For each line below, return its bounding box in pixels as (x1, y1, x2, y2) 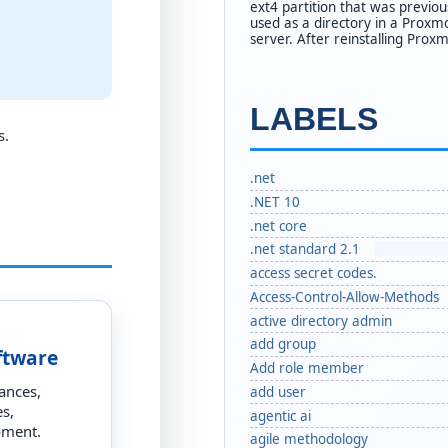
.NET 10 (250, 192, 300, 211)
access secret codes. (250, 264, 377, 283)
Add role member (250, 359, 364, 378)
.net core (250, 216, 307, 235)
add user (250, 382, 306, 401)
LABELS (250, 101, 378, 138)
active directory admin (250, 311, 392, 330)
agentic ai (250, 406, 311, 425)
